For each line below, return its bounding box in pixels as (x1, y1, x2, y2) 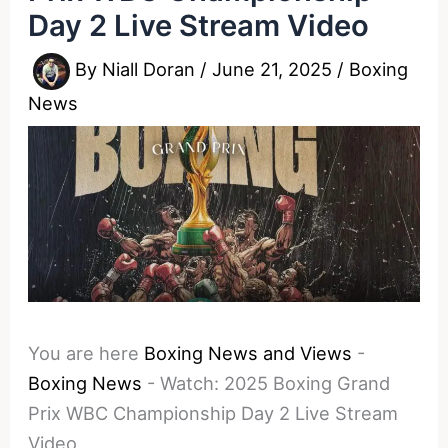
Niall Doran (102, 58, 201, 81)
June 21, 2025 (212, 58, 338, 81)
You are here (28, 342, 140, 365)
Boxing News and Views (144, 342, 353, 365)
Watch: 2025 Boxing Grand (160, 372, 391, 395)
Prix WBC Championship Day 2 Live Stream (28, 402, 399, 425)
